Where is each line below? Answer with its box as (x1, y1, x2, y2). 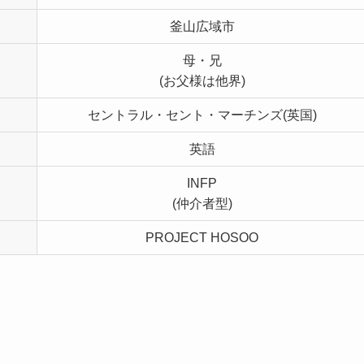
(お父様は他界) (158, 73, 245, 88)
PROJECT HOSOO (145, 230, 258, 245)
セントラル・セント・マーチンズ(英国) (87, 107, 317, 122)
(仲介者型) (171, 196, 232, 210)
